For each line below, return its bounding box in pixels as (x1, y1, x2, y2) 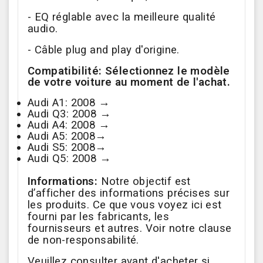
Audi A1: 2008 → (28, 96, 113, 110)
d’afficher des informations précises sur (28, 187, 230, 200)
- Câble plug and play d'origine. (28, 43, 180, 57)
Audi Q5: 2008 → (28, 152, 111, 166)
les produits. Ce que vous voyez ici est (28, 198, 222, 212)
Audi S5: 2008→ (28, 141, 110, 154)
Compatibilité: (28, 65, 106, 78)
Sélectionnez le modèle (105, 65, 230, 78)
